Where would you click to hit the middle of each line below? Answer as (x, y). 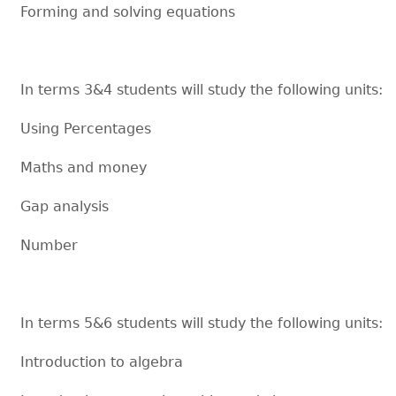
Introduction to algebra (102, 362)
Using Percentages (88, 128)
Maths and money (84, 167)
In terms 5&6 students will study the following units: (202, 323)
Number (49, 245)
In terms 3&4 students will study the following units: (202, 89)
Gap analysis (65, 206)
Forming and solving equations (128, 11)
